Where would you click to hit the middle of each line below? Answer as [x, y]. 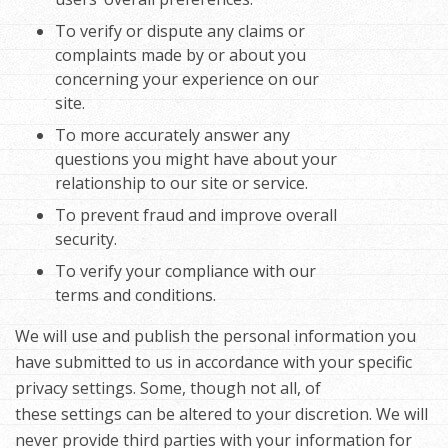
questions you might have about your [196, 159]
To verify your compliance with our [185, 271]
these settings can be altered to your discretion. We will [221, 414]
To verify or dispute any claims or [180, 31]
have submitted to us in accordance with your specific [213, 362]
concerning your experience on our [187, 79]
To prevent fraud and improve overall [196, 215]
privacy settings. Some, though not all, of [168, 388]
